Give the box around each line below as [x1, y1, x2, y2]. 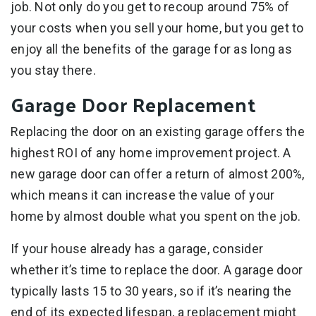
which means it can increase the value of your [11, 187, 275, 202]
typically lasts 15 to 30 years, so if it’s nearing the [11, 283, 292, 298]
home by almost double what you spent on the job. [11, 208, 300, 224]
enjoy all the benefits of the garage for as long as [11, 41, 292, 56]
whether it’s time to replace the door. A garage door [11, 262, 303, 277]
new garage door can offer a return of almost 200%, [11, 166, 305, 181]
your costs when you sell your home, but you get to [11, 20, 304, 35]
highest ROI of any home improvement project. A [11, 145, 291, 160]
